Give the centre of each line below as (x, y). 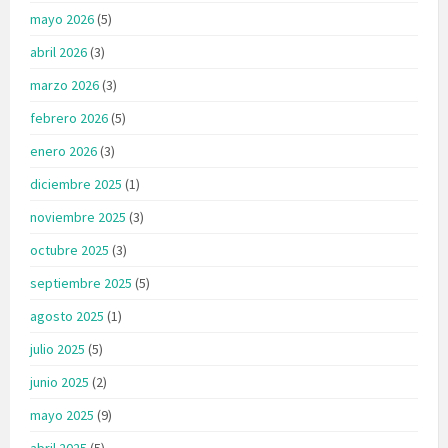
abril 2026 (58, 51)
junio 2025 (59, 381)
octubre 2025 (69, 249)
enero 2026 (63, 150)
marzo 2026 (64, 84)
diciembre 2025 (76, 183)
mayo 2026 (62, 18)
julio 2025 (57, 348)
